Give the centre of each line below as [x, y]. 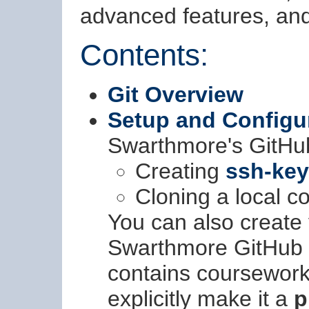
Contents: [144, 55]
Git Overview [176, 95]
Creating [180, 171]
